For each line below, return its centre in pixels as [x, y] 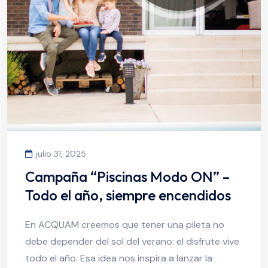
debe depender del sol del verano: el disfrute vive [132, 241]
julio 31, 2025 [61, 153]
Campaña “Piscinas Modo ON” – [127, 176]
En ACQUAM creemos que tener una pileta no [125, 224]
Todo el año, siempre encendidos [128, 195]
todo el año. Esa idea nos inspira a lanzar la [119, 258]
